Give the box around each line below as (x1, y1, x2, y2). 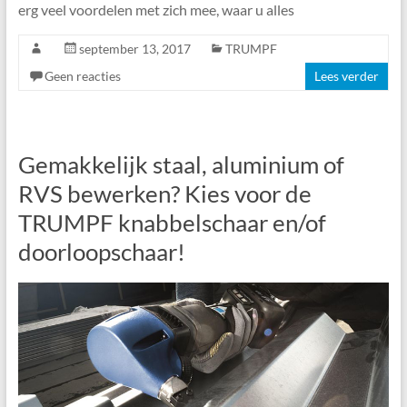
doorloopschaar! (17, 236, 185, 266)
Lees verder (314, 67, 380, 84)
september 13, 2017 (78, 40, 191, 56)
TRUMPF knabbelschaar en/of (17, 207, 326, 237)
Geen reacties (44, 67, 121, 84)
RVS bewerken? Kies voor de (17, 178, 312, 208)
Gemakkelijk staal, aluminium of (17, 149, 344, 179)
